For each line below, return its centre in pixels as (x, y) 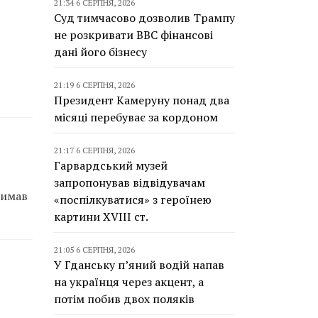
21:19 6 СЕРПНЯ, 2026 (94, 85)
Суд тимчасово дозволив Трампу (144, 18)
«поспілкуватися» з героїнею (133, 199)
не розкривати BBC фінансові (133, 35)
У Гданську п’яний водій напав (139, 265)
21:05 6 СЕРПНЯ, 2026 (94, 250)
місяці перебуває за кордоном (136, 117)
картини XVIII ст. (101, 216)
